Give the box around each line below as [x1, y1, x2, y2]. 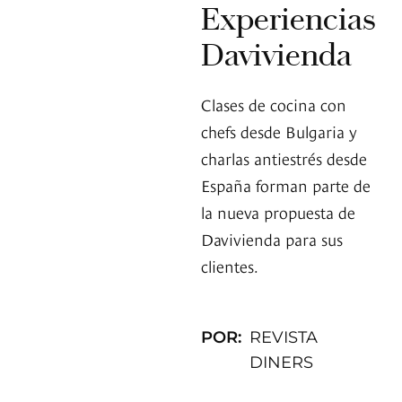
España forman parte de [201, 173, 371, 197]
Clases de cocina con [201, 92, 346, 116]
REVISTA [249, 328, 319, 348]
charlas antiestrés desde [201, 146, 367, 170]
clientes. [201, 254, 258, 277]
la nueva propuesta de [201, 200, 355, 223]
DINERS [249, 353, 314, 373]
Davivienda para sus [201, 227, 343, 250]
